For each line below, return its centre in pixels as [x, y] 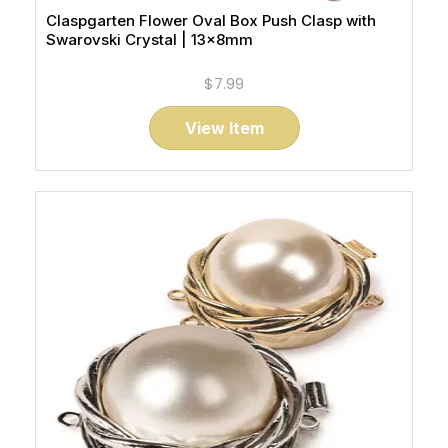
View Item [224, 128]
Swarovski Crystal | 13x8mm [149, 39]
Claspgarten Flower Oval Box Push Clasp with [211, 20]
